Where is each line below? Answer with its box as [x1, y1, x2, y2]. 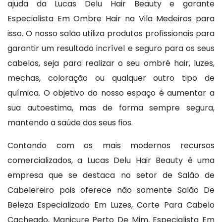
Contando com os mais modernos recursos [7, 139, 215, 151]
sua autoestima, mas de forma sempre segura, [7, 102, 215, 113]
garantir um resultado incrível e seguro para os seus [7, 42, 215, 54]
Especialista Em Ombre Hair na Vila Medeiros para [7, 12, 215, 24]
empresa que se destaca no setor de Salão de [7, 169, 215, 181]
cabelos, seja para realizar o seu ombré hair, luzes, [7, 57, 215, 69]
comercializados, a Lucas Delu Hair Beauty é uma [7, 154, 215, 166]
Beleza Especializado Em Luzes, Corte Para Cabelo [7, 199, 215, 211]
